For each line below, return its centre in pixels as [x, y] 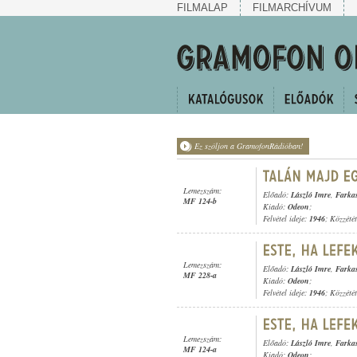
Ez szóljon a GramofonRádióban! [249, 146]
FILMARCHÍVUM [292, 8]
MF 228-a [200, 275]
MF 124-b [200, 201]
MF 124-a [200, 349]
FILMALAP [202, 8]
